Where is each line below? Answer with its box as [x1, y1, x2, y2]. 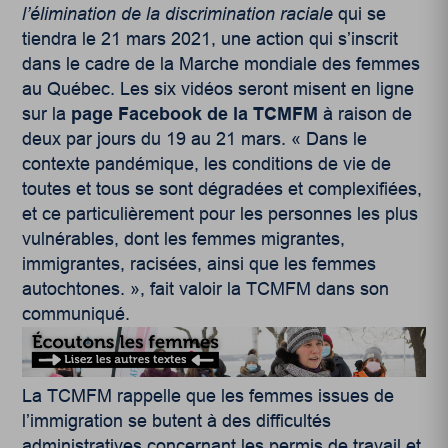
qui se [338, 3, 387, 24]
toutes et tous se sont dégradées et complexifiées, [22, 178, 423, 199]
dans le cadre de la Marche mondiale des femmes [22, 53, 421, 74]
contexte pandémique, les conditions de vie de [22, 153, 392, 174]
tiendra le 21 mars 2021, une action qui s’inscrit [22, 28, 399, 49]
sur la [22, 103, 72, 124]
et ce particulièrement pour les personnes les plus [22, 203, 419, 224]
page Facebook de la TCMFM [71, 103, 319, 124]
